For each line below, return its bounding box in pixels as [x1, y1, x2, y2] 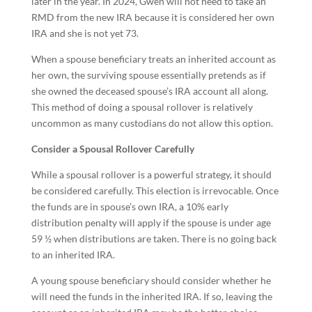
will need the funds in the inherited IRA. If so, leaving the [31, 290, 272, 302]
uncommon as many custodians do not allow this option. [31, 117, 273, 129]
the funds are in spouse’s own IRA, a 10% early [31, 201, 228, 212]
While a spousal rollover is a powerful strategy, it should [31, 169, 272, 180]
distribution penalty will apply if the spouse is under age [31, 217, 271, 228]
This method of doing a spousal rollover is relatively [31, 101, 253, 113]
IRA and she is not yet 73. [31, 27, 139, 39]
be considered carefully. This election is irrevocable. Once [31, 185, 279, 196]
